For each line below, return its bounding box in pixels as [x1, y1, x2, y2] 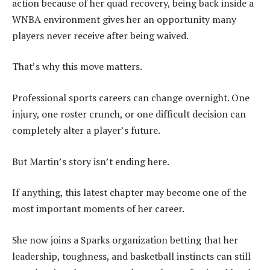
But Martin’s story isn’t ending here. [12, 154, 169, 168]
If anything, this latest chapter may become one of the [12, 186, 246, 199]
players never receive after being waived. [12, 28, 189, 42]
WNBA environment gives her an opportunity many [12, 12, 236, 26]
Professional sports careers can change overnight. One [12, 90, 250, 104]
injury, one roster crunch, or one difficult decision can [12, 107, 246, 121]
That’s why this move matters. [12, 60, 142, 74]
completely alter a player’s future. [12, 123, 160, 137]
